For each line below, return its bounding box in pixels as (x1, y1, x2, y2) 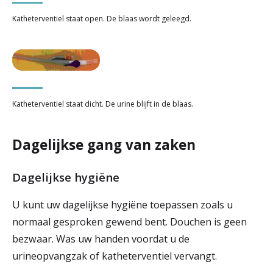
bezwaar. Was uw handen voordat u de (12, 232, 190, 246)
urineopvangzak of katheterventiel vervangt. (12, 249, 217, 263)
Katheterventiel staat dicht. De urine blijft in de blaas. (12, 98, 193, 109)
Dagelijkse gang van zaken (12, 135, 196, 154)
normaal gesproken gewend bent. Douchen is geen (12, 214, 247, 229)
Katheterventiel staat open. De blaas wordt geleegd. (12, 13, 191, 24)
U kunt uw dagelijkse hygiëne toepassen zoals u (12, 197, 233, 211)
